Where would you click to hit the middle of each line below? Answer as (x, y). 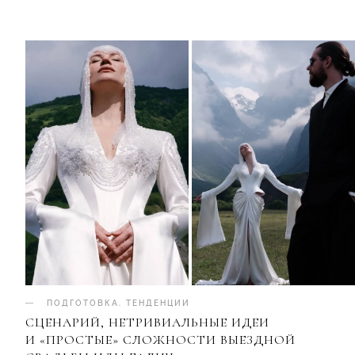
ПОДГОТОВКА (83, 303)
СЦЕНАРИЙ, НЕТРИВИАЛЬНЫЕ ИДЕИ (147, 323)
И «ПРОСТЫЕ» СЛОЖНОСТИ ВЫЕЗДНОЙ (160, 340)
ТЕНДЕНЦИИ (158, 303)
